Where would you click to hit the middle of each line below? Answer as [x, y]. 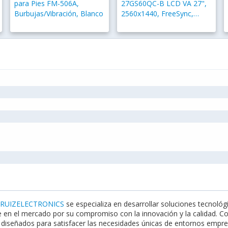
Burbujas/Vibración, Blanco [59, 14]
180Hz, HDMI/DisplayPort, [164, 24]
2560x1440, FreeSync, [157, 14]
